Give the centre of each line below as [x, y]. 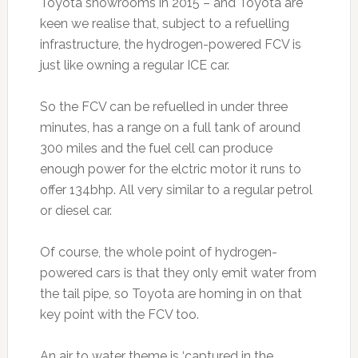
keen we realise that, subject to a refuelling [164, 24]
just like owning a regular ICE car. [134, 66]
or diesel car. [76, 211]
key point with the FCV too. [119, 315]
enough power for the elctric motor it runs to [170, 169]
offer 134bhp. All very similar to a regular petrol [176, 190]
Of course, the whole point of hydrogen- [158, 253]
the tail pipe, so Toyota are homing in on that [171, 294]
